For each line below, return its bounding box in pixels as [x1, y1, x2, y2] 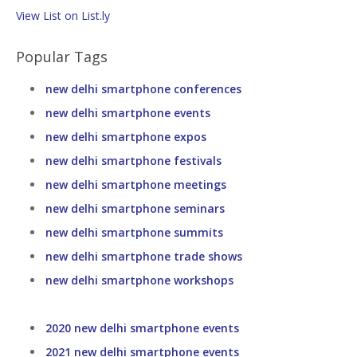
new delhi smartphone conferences [45, 81, 241, 96]
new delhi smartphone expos [45, 129, 206, 144]
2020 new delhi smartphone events [45, 320, 239, 335]
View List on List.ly [16, 8, 110, 23]
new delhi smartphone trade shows [45, 249, 242, 264]
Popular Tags [16, 47, 108, 66]
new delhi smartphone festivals [45, 153, 222, 168]
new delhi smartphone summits [45, 225, 223, 240]
